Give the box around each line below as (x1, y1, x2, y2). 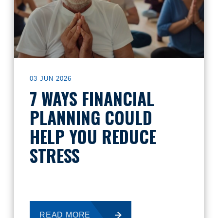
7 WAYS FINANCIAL (30, 86, 154, 111)
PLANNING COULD (30, 105, 152, 130)
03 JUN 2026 (30, 75, 72, 82)
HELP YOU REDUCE (30, 124, 156, 149)
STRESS (30, 143, 80, 168)
